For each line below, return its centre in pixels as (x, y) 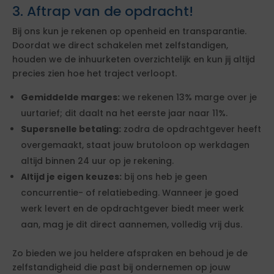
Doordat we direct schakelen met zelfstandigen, (120, 46)
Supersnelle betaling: (71, 129)
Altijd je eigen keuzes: (71, 177)
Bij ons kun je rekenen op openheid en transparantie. (129, 31)
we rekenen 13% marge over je (188, 98)
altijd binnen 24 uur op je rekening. (97, 161)
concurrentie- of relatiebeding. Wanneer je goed (130, 193)
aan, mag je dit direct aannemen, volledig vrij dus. (131, 225)
